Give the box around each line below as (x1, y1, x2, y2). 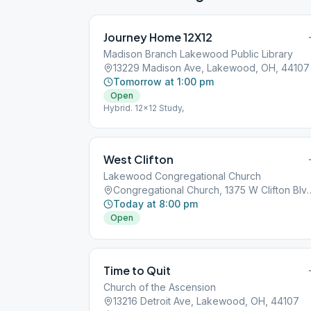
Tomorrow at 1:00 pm (113, 76, 214, 87)
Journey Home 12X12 (103, 30, 212, 44)
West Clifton (103, 152, 174, 167)
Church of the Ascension (103, 281, 216, 293)
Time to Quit (103, 263, 171, 278)
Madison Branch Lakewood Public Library (103, 48, 293, 60)
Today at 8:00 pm (113, 198, 198, 210)
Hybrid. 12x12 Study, (103, 103, 184, 113)
